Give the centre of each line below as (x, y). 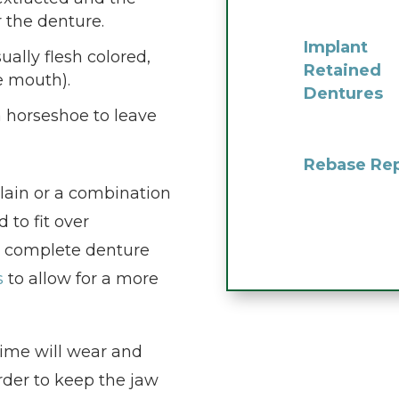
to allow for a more (81, 279)
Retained (342, 71)
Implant (335, 48)
